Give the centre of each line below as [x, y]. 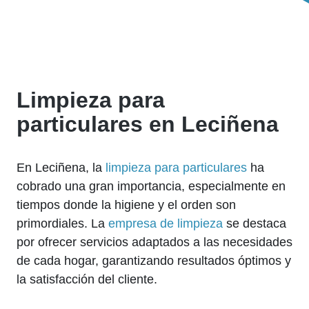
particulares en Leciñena [148, 124]
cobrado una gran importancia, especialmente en [151, 186]
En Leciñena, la [61, 168]
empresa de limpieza [166, 223]
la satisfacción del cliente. [87, 279]
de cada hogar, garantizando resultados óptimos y [154, 261]
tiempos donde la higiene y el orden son [126, 205]
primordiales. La [62, 223]
